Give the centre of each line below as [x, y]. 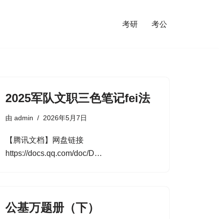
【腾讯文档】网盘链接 [44, 140]
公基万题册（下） [52, 208]
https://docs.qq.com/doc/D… [55, 153]
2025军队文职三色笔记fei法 [78, 98]
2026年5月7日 [65, 118]
